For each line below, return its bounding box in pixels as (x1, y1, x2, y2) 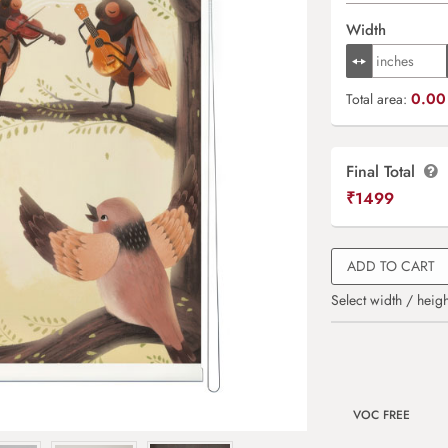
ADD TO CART (347, 256, 435, 276)
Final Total (346, 160, 420, 183)
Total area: (346, 89, 411, 109)
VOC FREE (352, 406, 410, 424)
